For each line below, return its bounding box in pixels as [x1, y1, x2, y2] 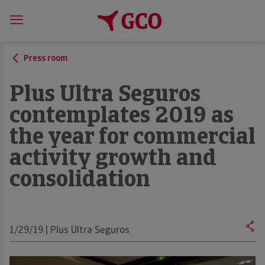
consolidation [9, 169, 150, 192]
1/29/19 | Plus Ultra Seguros [9, 225, 130, 235]
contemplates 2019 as [9, 105, 234, 128]
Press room [24, 54, 67, 63]
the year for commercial [9, 127, 256, 150]
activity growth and [9, 148, 216, 171]
